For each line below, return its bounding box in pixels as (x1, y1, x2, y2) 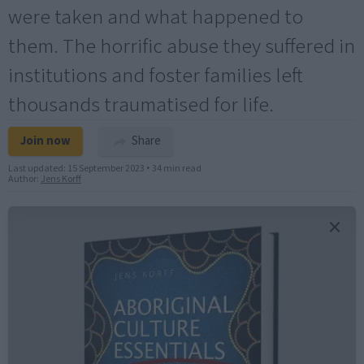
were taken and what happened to (8, 2, 303, 32)
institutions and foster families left (8, 61, 303, 91)
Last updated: (8, 162, 67, 176)
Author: (8, 172, 41, 187)
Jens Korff (41, 172, 81, 187)
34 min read (152, 162, 201, 176)
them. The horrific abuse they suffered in (8, 32, 355, 62)
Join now (20, 132, 71, 150)
